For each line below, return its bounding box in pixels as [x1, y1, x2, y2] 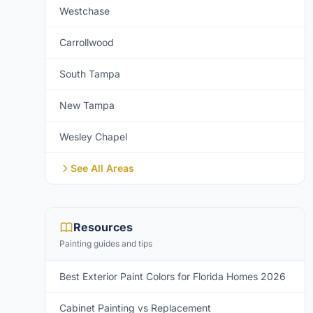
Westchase [59, 5, 110, 17]
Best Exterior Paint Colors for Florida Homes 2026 [59, 270, 286, 282]
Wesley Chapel [59, 131, 127, 143]
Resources [73, 220, 133, 234]
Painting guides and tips [59, 238, 152, 249]
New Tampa [59, 99, 115, 111]
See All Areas [71, 162, 134, 174]
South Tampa [59, 68, 120, 80]
